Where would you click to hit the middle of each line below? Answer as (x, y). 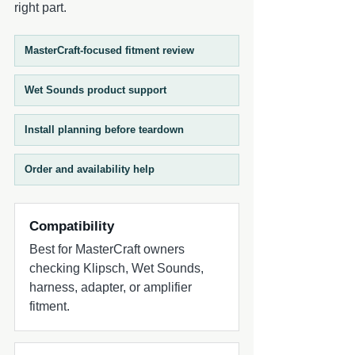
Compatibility (72, 226)
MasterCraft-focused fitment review (109, 50)
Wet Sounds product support (95, 90)
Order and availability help (90, 169)
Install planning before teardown (104, 129)
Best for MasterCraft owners (107, 249)
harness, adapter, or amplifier (111, 287)
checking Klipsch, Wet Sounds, (116, 268)
